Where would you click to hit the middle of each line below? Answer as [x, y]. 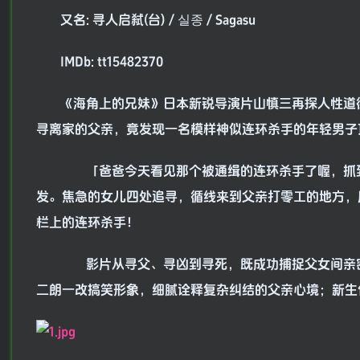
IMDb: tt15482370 [112, 62]
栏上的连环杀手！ [88, 223]
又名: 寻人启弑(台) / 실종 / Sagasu [158, 20]
